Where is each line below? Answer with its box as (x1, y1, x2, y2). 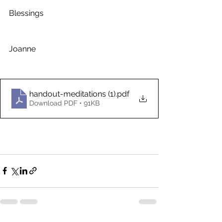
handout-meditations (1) (29, 89, 115, 99)
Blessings (9, 8, 46, 18)
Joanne (9, 44, 36, 54)
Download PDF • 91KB (29, 99, 100, 108)
